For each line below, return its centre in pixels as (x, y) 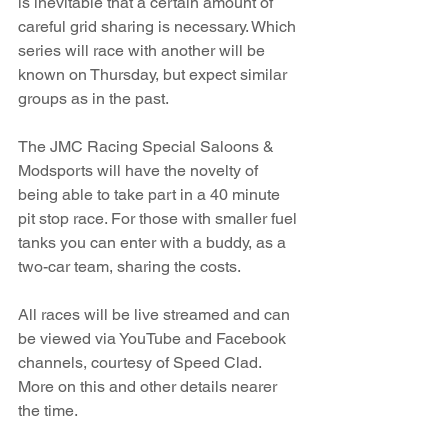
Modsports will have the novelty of (140, 170)
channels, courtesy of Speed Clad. (141, 362)
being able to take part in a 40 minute (151, 194)
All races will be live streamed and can (156, 314)
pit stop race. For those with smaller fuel (159, 218)
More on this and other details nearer (149, 386)
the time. (48, 410)
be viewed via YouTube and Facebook (154, 338)
